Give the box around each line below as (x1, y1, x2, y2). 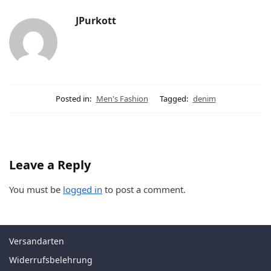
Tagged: (159, 93, 188, 104)
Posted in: (55, 93, 91, 104)
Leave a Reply (9, 156, 91, 173)
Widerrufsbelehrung (9, 253, 93, 266)
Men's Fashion (96, 93, 148, 104)
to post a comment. (102, 183, 186, 195)
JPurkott (76, 13, 116, 27)
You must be (9, 183, 63, 195)
